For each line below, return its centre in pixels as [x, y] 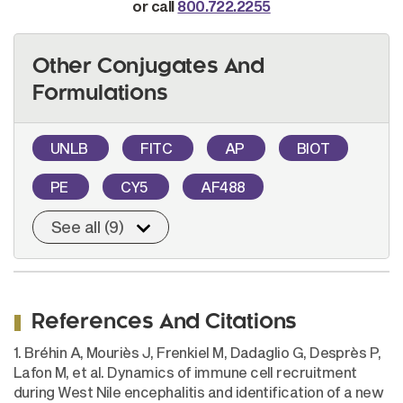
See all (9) [88, 227]
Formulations [100, 95]
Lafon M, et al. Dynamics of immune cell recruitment [185, 372]
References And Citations [165, 323]
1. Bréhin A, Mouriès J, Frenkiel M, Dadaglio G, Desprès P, [197, 353]
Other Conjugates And [149, 68]
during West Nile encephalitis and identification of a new [199, 392]
